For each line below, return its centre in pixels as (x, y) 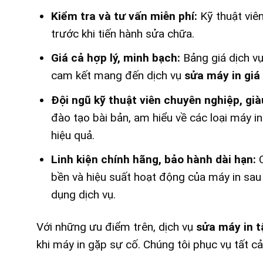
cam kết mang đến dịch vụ (117, 76)
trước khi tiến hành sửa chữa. (122, 33)
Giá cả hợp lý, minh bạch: (115, 58)
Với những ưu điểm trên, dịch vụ (116, 227)
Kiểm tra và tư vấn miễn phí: (124, 16)
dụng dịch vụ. (83, 195)
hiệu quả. (73, 135)
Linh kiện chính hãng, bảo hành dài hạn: (153, 160)
